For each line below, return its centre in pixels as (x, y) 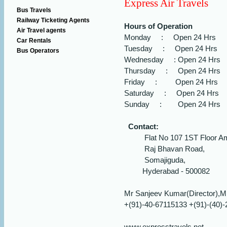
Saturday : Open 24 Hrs (172, 93)
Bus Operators (38, 51)
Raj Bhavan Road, (164, 149)
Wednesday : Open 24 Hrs (172, 60)
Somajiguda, (155, 160)
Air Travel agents (41, 30)
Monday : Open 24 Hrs (170, 37)
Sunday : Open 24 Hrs (172, 104)
